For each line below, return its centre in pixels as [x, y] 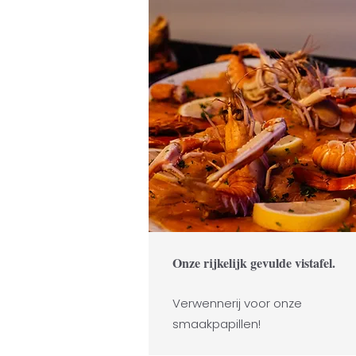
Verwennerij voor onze [237, 303]
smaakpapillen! [217, 324]
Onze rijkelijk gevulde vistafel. [257, 263]
